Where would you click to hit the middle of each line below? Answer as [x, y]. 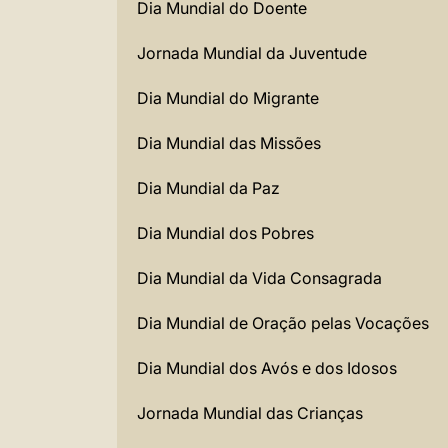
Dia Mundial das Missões [229, 143]
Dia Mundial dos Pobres [225, 233]
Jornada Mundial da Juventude [252, 53]
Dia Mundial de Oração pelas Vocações [283, 323]
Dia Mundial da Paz [208, 188]
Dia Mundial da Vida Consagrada [259, 278]
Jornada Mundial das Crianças [250, 413]
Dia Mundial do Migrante [228, 98]
